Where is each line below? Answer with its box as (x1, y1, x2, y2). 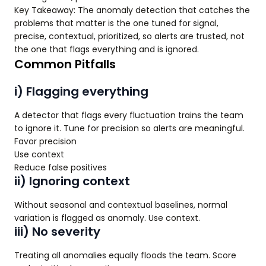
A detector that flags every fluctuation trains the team (14, 109, 243, 121)
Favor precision (14, 135, 77, 147)
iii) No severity (14, 223, 100, 240)
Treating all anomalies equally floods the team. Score (14, 249, 236, 261)
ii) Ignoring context (14, 173, 130, 189)
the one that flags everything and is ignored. (14, 43, 199, 55)
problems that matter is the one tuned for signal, (14, 17, 218, 29)
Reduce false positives (14, 161, 107, 173)
